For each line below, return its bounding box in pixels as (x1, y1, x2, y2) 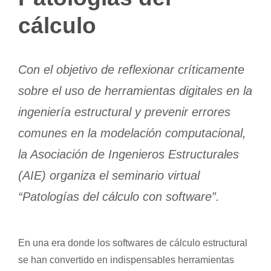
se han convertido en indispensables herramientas (18, 254, 234, 265)
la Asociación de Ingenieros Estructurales (18, 147, 239, 161)
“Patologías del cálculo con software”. (18, 189, 220, 203)
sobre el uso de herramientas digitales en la (18, 83, 252, 97)
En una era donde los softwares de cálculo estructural (18, 237, 247, 248)
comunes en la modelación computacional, (18, 126, 246, 140)
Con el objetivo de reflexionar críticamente (18, 62, 244, 76)
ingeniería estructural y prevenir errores (18, 105, 230, 119)
